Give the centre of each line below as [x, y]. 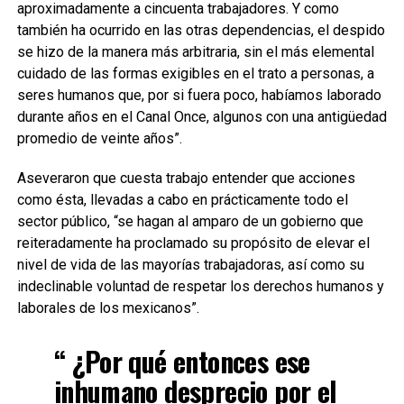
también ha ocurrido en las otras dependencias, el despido [201, 30]
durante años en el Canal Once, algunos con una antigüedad [202, 117]
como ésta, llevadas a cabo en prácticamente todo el [182, 200]
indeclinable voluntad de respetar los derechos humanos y [200, 286]
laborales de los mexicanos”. [108, 308]
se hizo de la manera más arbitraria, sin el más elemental [195, 52]
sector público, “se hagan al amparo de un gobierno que [190, 221]
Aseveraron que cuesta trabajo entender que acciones [186, 178]
